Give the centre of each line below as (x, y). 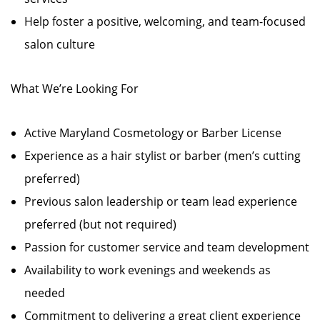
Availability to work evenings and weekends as (147, 270)
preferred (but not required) (100, 224)
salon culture (60, 44)
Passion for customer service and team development (167, 247)
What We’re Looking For (75, 89)
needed (45, 293)
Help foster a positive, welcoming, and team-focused (165, 21)
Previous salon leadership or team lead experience (161, 201)
